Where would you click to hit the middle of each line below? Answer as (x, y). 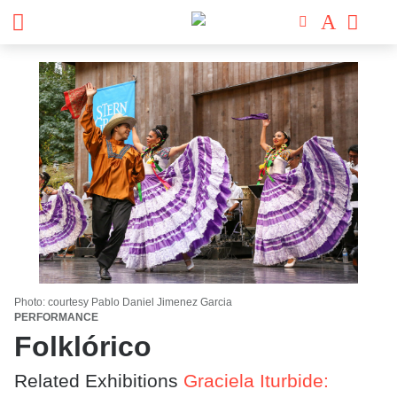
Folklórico (83, 346)
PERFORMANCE (56, 317)
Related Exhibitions (99, 381)
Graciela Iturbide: (256, 381)
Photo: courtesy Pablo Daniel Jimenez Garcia (123, 302)
